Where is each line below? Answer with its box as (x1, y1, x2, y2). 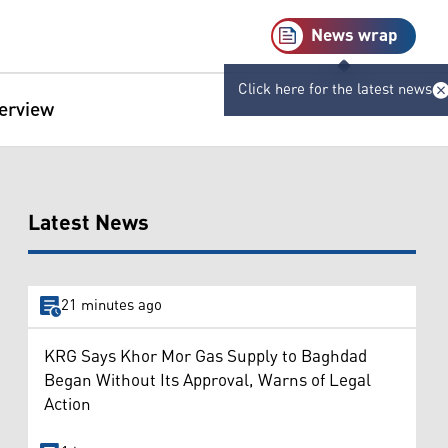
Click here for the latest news (237, 75, 432, 104)
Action (44, 387, 91, 422)
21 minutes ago (60, 291, 162, 321)
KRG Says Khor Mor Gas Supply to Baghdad (44, 339, 367, 374)
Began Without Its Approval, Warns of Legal (44, 363, 371, 398)
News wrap (311, 19, 398, 53)
